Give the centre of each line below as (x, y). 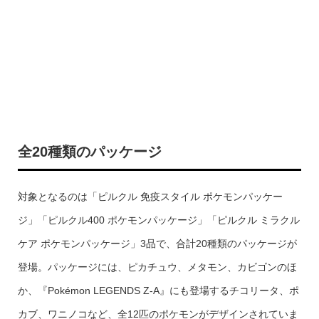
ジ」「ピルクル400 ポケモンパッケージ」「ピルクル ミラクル (158, 220)
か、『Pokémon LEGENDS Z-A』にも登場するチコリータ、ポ (158, 291)
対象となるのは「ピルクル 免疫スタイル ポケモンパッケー (150, 197)
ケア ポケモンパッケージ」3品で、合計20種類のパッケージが (157, 244)
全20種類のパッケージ (89, 152)
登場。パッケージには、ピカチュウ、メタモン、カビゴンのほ (157, 267)
